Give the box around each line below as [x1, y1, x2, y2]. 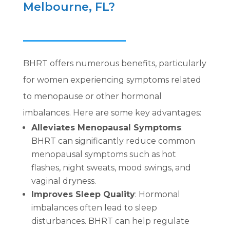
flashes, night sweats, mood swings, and [31, 162, 191, 172]
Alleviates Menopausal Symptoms [31, 122, 181, 132]
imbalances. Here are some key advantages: [23, 107, 201, 118]
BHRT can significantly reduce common [31, 136, 195, 146]
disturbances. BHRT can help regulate [31, 216, 189, 226]
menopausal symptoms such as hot [31, 149, 176, 159]
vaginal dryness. [31, 176, 96, 186]
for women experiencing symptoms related [23, 74, 201, 85]
